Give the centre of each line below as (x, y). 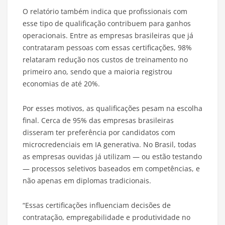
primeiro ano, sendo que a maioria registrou (97, 72)
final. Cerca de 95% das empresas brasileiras (98, 121)
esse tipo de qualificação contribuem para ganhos (107, 24)
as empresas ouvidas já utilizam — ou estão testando (112, 157)
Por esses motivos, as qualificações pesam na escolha (113, 108)
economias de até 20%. (61, 84)
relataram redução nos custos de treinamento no (105, 60)
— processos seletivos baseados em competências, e (111, 169)
